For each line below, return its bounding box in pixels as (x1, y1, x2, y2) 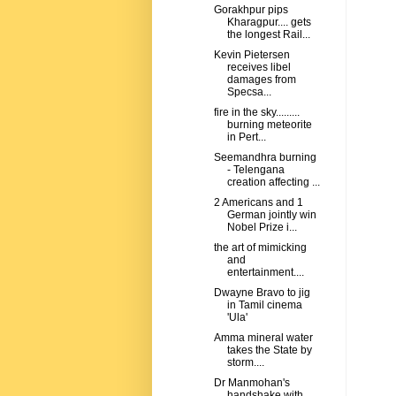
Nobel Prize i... (226, 221, 297, 234)
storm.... (226, 356, 264, 369)
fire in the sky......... (213, 106, 300, 119)
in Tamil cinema (226, 299, 302, 312)
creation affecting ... (226, 176, 320, 189)
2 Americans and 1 (213, 196, 303, 209)
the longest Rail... (226, 28, 310, 42)
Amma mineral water (213, 331, 313, 345)
